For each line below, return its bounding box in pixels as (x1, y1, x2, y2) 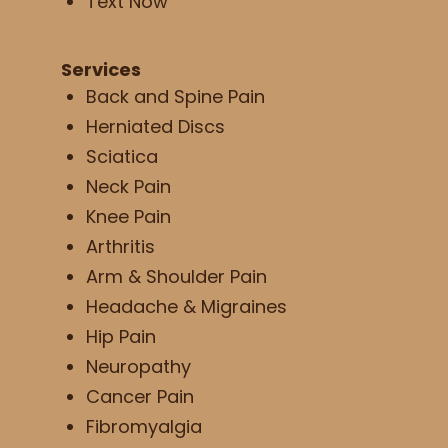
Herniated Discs (85, 113, 225, 139)
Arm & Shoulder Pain (85, 263, 267, 289)
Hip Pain (85, 323, 156, 349)
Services (60, 56, 141, 82)
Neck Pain (85, 173, 171, 199)
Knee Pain (85, 203, 171, 229)
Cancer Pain (85, 383, 194, 409)
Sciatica (85, 143, 158, 169)
